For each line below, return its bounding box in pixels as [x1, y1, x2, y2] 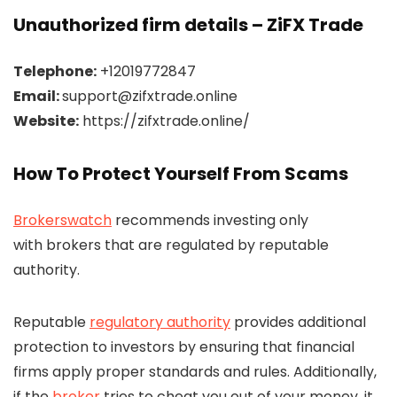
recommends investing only [112, 209, 308, 230]
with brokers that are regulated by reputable [13, 234, 329, 255]
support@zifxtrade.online [62, 85, 237, 106]
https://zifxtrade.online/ [79, 110, 250, 131]
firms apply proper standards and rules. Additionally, [13, 361, 377, 382]
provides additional [230, 311, 366, 332]
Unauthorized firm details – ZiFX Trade [13, 12, 363, 37]
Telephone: [13, 60, 97, 82]
